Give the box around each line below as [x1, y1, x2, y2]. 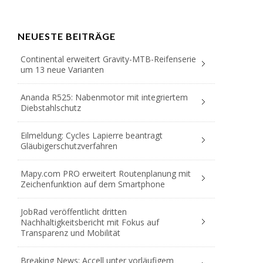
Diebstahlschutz [21, 102, 81, 114]
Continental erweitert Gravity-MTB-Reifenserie [21, 53, 196, 65]
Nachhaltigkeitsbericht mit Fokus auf [21, 217, 159, 228]
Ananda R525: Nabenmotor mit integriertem [21, 92, 188, 103]
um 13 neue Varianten [21, 64, 104, 76]
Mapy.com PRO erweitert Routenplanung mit [21, 168, 191, 180]
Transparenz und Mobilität [21, 227, 120, 239]
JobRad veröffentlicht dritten [21, 206, 127, 218]
